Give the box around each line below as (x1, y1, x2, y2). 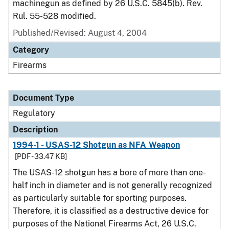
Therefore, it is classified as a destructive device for (13, 206, 209, 216)
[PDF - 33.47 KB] (15, 152, 67, 161)
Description (13, 125, 58, 134)
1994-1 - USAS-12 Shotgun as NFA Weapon (13, 140, 180, 150)
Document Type (13, 93, 74, 103)
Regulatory (13, 108, 55, 118)
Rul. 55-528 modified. (13, 11, 96, 21)
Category (13, 45, 49, 55)
